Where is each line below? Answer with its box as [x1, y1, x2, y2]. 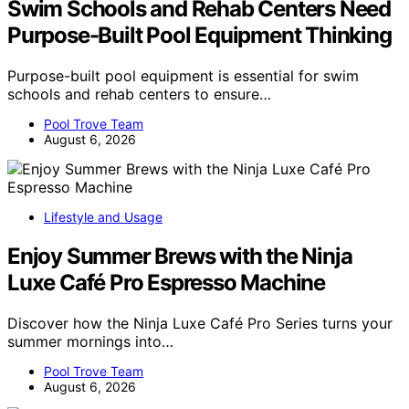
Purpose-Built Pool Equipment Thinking [7, 22, 392, 48]
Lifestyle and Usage [44, 208, 163, 225]
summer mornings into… [7, 331, 173, 351]
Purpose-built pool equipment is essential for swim [7, 66, 359, 85]
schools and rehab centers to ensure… [7, 84, 271, 103]
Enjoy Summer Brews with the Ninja [7, 242, 352, 269]
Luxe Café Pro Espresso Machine [7, 268, 325, 296]
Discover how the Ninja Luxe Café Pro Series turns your [7, 313, 393, 332]
